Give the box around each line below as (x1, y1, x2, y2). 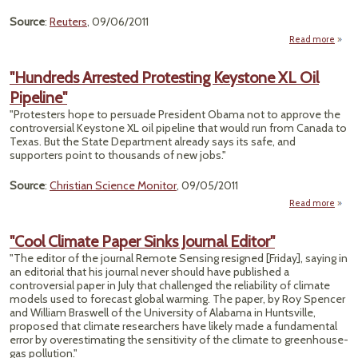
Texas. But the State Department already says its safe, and (10, 134, 296, 149)
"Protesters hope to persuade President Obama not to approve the (10, 107, 340, 121)
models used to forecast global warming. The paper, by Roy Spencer (10, 292, 345, 306)
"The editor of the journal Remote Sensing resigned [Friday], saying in (10, 251, 348, 265)
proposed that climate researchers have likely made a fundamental (10, 319, 337, 333)
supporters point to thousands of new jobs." (10, 148, 226, 162)
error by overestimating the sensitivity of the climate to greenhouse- (10, 332, 348, 347)
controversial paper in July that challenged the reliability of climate (10, 278, 330, 292)
